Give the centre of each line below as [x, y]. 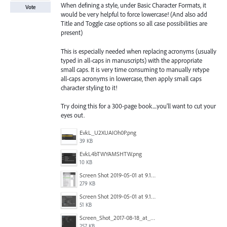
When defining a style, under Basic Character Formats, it [134, 5]
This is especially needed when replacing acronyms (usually [139, 51]
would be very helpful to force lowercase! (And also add [134, 14]
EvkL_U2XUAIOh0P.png [108, 132]
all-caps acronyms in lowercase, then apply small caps [131, 78]
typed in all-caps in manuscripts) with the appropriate [131, 60]
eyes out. [73, 115]
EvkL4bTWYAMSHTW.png [111, 154]
